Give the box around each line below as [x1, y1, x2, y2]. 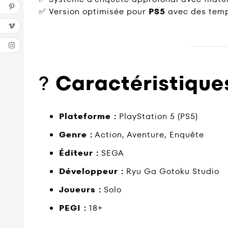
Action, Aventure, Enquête [93, 128, 204, 140]
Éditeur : [59, 147, 99, 159]
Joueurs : [59, 183, 101, 195]
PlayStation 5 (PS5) [117, 110, 198, 122]
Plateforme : [59, 110, 117, 122]
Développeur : [59, 165, 124, 177]
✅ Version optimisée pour [39, 6, 149, 18]
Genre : [59, 128, 93, 140]
